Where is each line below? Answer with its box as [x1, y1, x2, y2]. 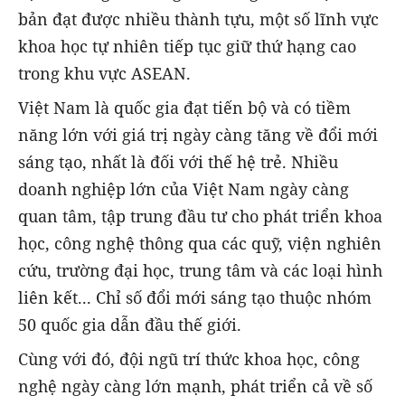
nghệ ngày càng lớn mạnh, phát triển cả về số [18, 375, 372, 398]
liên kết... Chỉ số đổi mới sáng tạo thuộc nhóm [18, 287, 372, 308]
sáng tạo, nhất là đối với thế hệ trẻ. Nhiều [18, 151, 338, 173]
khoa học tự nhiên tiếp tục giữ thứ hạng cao [18, 34, 356, 57]
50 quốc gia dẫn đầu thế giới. [18, 314, 241, 335]
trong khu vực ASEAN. [18, 61, 191, 84]
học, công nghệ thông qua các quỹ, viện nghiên [18, 232, 381, 254]
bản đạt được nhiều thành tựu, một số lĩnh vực [18, 7, 379, 30]
